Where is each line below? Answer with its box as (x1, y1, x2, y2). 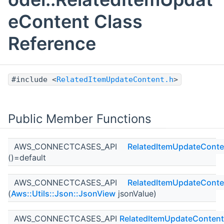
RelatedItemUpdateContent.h (56, 75, 173, 84)
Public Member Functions (8, 111, 151, 126)
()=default (8, 152, 46, 163)
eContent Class (8, 10, 142, 33)
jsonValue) (115, 188, 156, 199)
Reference (8, 32, 96, 55)
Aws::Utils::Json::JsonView (11, 188, 115, 199)
